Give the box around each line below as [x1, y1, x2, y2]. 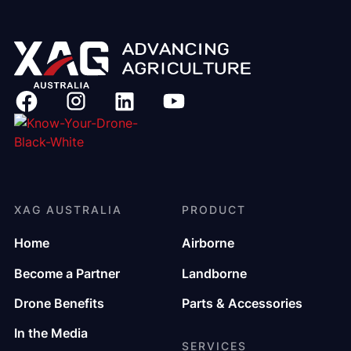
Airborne [182, 235, 234, 251]
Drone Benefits [13, 295, 104, 311]
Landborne [182, 265, 247, 281]
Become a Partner [13, 265, 120, 281]
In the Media [13, 325, 88, 342]
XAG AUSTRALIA [13, 202, 122, 216]
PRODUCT [182, 202, 246, 216]
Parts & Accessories [182, 295, 302, 311]
